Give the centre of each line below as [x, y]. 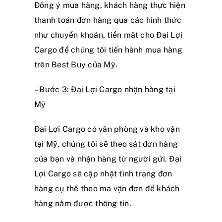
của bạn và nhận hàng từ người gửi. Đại [108, 159]
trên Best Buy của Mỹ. [76, 64]
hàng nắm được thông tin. [83, 203]
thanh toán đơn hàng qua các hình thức [108, 20]
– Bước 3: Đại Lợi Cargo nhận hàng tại [105, 89]
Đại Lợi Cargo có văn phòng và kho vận [107, 129]
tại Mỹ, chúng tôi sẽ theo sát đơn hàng [106, 144]
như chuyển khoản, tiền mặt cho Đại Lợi [109, 35]
